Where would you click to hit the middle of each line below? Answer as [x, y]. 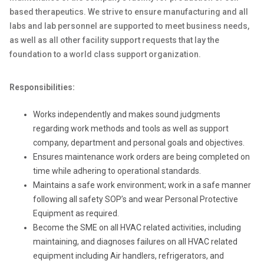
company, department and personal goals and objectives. [139, 143]
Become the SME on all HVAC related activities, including [137, 227]
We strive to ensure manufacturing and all [168, 12]
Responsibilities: [42, 87]
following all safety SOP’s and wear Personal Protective [136, 199]
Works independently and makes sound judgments [127, 114]
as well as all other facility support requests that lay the [114, 40]
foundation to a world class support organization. [105, 54]
